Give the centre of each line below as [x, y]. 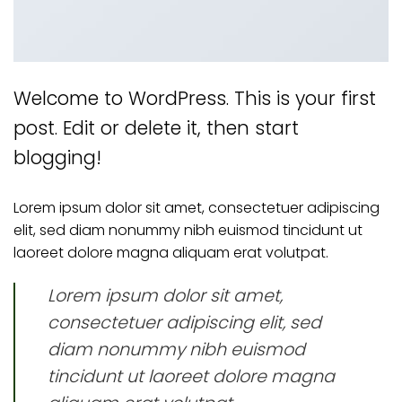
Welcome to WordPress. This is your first [195, 99]
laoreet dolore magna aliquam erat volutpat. [171, 253]
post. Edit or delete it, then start [156, 128]
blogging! [57, 158]
